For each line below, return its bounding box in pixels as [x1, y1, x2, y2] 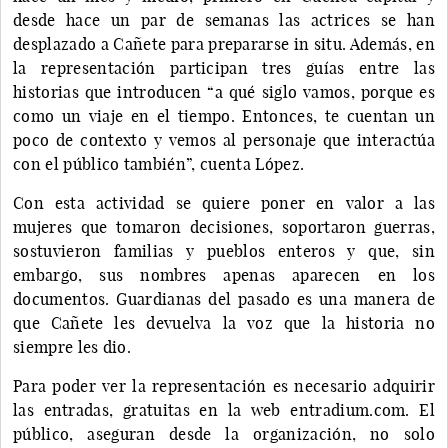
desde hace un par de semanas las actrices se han [13, 9, 435, 30]
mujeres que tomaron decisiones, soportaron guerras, [13, 216, 435, 237]
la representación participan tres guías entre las [13, 57, 435, 78]
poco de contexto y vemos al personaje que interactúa [13, 129, 435, 150]
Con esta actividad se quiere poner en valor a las [13, 192, 435, 213]
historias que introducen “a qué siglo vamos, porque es [13, 81, 435, 102]
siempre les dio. [13, 336, 132, 357]
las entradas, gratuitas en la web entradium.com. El [13, 399, 435, 420]
